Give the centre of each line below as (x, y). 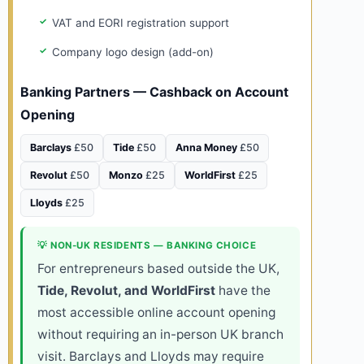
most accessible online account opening (156, 313)
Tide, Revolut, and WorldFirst (126, 291)
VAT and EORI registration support (140, 22)
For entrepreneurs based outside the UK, (158, 269)
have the (243, 291)
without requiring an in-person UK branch (160, 335)
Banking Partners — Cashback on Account (154, 92)
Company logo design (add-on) (132, 52)
